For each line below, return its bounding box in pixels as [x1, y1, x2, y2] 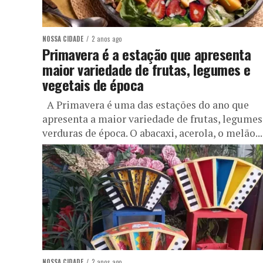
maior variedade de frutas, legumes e [42, 59, 251, 80]
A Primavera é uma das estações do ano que [42, 98, 249, 112]
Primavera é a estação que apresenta [42, 43, 251, 65]
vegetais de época [42, 74, 144, 95]
